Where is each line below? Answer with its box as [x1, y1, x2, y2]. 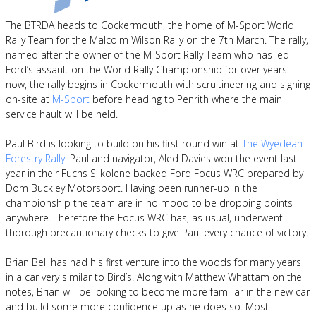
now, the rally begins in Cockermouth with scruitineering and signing [6, 78, 310, 91]
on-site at [6, 92, 52, 106]
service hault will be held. [6, 107, 118, 121]
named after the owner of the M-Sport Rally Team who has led [6, 48, 289, 61]
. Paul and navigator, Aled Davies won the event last [65, 152, 297, 165]
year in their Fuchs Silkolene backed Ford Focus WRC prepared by [6, 166, 303, 180]
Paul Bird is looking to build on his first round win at [6, 137, 242, 150]
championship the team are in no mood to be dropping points [6, 196, 293, 209]
